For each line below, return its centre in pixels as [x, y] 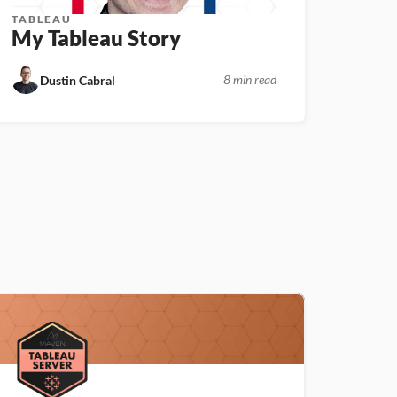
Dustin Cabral [78, 80]
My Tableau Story [97, 38]
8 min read [249, 79]
